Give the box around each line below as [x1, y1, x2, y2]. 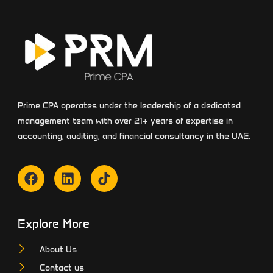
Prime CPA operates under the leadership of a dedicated [17, 100, 241, 112]
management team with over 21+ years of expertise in [17, 115, 233, 127]
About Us [40, 243, 77, 255]
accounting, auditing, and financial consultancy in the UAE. [17, 130, 250, 142]
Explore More [17, 216, 90, 231]
